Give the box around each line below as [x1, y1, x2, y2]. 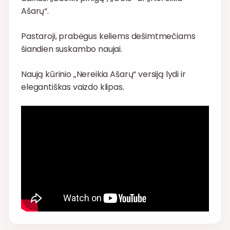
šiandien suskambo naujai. [21, 43, 122, 55]
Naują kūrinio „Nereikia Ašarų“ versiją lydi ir [21, 68, 186, 81]
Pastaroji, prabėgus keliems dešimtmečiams [21, 30, 196, 43]
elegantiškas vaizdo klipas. [21, 81, 124, 93]
